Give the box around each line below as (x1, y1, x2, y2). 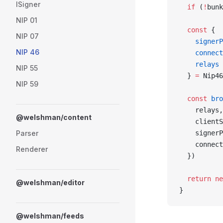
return (179, 175, 211, 183)
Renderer (16, 145, 48, 153)
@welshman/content (16, 113, 92, 121)
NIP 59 (16, 80, 38, 88)
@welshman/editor (16, 178, 85, 187)
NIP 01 (16, 16, 37, 24)
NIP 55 (16, 64, 38, 72)
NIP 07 (16, 32, 39, 40)
